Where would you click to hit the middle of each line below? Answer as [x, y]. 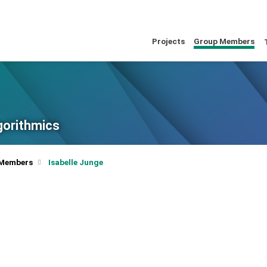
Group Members [224, 41]
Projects [169, 41]
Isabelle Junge [75, 162]
